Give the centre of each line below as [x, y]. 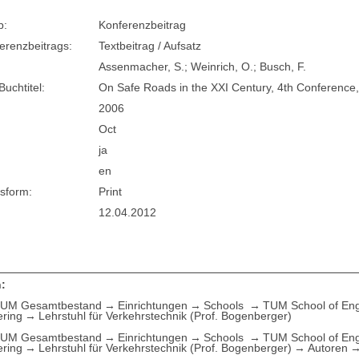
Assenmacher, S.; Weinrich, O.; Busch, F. [203, 67]
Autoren [328, 347]
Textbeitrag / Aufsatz [150, 46]
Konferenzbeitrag [143, 25]
